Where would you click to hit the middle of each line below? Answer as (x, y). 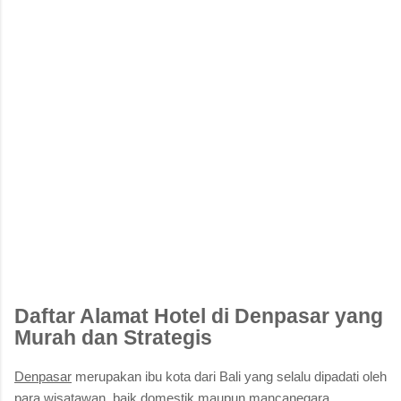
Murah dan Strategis (113, 338)
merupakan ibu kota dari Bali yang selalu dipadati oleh (229, 376)
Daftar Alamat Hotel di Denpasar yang (199, 317)
